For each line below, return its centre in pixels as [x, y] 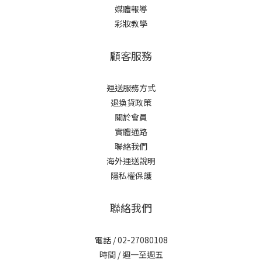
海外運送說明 [131, 161]
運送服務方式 [131, 88]
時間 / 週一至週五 [131, 255]
